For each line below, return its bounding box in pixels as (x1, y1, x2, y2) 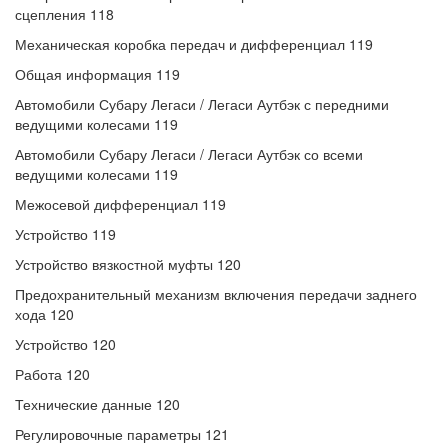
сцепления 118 (15, 4, 114, 24)
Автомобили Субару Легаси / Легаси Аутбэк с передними (15, 94, 389, 114)
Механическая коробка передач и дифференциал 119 (15, 34, 373, 54)
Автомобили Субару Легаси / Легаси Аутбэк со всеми (15, 144, 363, 164)
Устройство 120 (15, 334, 116, 354)
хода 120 (15, 304, 74, 324)
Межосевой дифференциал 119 (15, 194, 226, 214)
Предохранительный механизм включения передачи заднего (15, 284, 417, 304)
